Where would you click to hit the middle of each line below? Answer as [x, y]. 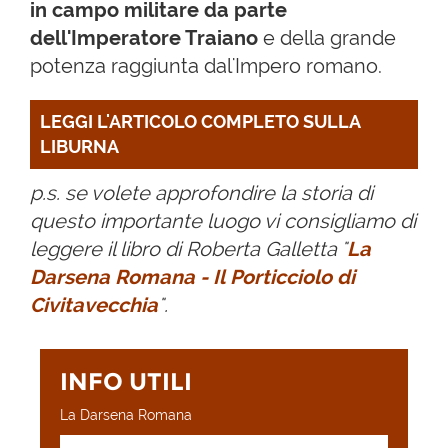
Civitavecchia [94, 304]
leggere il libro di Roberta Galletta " [188, 248]
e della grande [327, 37]
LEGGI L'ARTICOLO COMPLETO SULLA [199, 122]
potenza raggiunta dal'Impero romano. [206, 65]
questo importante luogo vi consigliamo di [223, 220]
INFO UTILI [126, 381]
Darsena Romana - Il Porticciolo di [192, 276]
